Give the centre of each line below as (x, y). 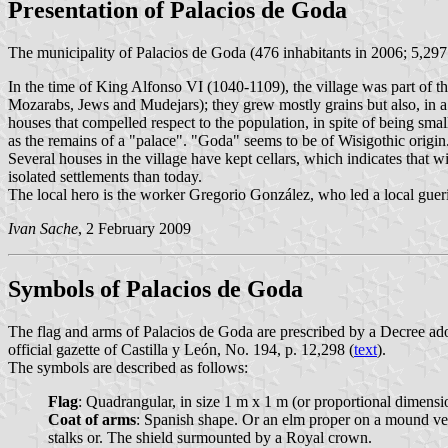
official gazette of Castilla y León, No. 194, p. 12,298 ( (181, 349)
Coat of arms (92, 419)
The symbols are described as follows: (128, 367)
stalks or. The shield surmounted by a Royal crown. (210, 437)
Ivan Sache (43, 228)
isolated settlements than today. (105, 176)
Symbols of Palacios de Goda (155, 288)
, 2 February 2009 (134, 228)
